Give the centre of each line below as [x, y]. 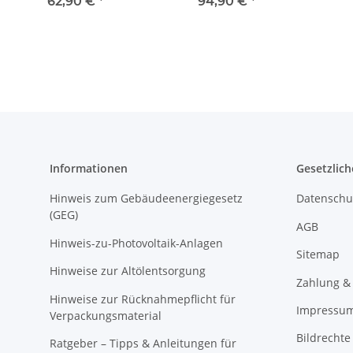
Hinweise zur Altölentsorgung [128, 271]
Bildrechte [323, 338]
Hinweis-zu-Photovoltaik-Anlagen [136, 243]
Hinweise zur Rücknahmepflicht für [143, 299]
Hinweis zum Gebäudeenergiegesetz [146, 199]
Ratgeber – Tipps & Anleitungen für [143, 343]
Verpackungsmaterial [106, 315]
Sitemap [318, 255]
